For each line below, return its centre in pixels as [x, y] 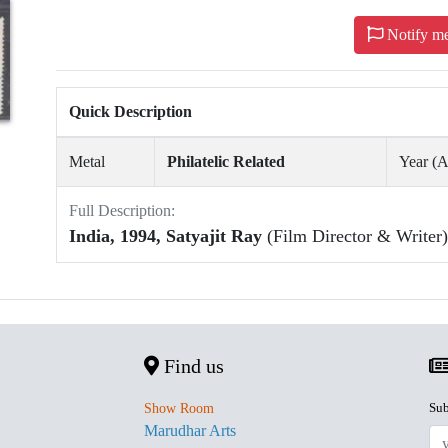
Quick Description [130, 112]
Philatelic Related [226, 162]
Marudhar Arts [190, 431]
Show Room [179, 409]
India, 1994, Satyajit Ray [168, 236]
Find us [191, 366]
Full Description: [122, 211]
